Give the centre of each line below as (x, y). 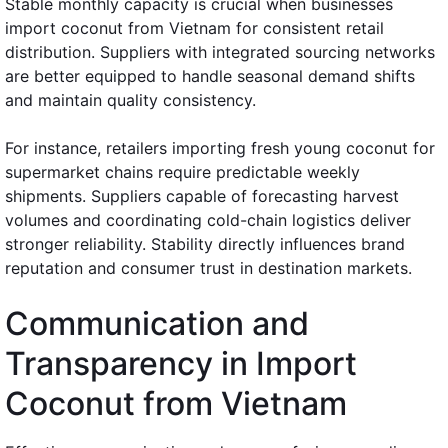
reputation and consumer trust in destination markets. (208, 267)
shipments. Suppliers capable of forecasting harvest (202, 195)
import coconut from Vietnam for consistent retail (194, 27)
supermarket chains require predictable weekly (182, 171)
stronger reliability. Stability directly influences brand (205, 243)
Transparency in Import (181, 363)
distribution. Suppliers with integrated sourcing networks (220, 51)
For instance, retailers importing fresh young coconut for (220, 147)
